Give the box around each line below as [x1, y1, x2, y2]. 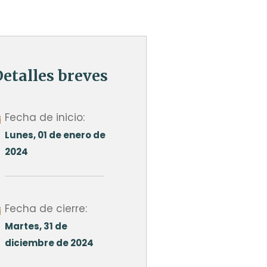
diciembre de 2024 [4, 236, 94, 249]
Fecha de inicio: [4, 110, 85, 125]
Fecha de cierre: [4, 201, 87, 216]
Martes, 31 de [4, 219, 67, 232]
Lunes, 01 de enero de [4, 128, 105, 141]
